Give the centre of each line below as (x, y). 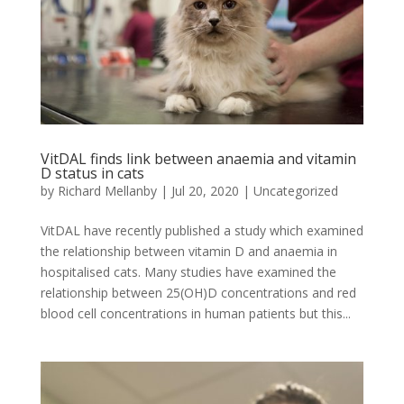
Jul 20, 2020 (205, 190)
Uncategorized (295, 190)
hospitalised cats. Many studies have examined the (188, 271)
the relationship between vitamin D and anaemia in (188, 251)
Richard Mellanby (107, 190)
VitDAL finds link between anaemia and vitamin (198, 158)
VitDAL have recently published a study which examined (202, 230)
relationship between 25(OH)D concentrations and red (198, 292)
